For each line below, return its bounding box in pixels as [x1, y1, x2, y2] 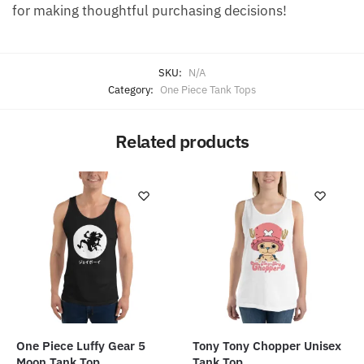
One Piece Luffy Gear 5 [16, 338, 145, 354]
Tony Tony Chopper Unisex [193, 338, 342, 354]
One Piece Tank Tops [160, 83, 256, 97]
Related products [115, 129, 249, 154]
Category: [108, 83, 156, 97]
